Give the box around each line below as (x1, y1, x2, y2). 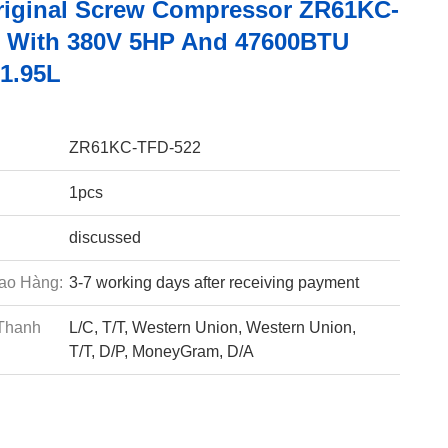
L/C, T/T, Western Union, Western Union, (68, 319, 356, 336)
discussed (68, 229, 141, 246)
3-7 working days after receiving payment (68, 274, 359, 291)
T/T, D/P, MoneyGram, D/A (68, 343, 254, 360)
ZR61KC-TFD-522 (68, 139, 201, 156)
